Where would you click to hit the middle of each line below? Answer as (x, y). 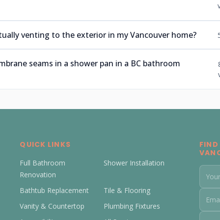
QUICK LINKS (45, 144)
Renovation (38, 175)
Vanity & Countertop (52, 206)
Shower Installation (134, 163)
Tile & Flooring (127, 190)
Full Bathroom (43, 163)
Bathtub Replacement (55, 190)
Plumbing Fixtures (132, 206)
